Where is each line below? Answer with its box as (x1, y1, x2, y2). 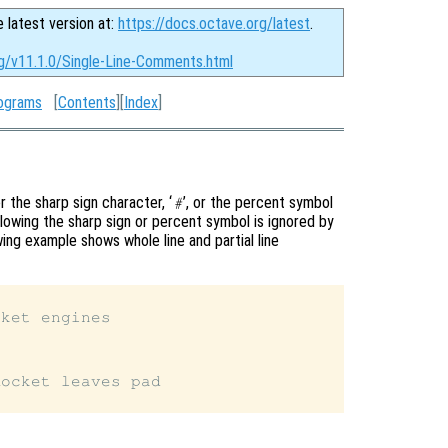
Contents (58, 93, 116, 112)
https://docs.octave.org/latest (118, 14, 310, 33)
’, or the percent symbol (183, 192, 334, 212)
